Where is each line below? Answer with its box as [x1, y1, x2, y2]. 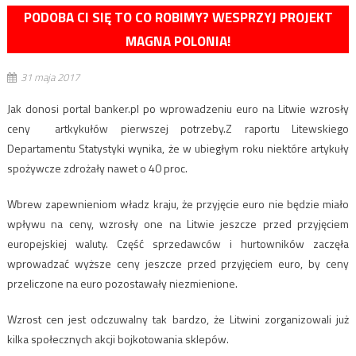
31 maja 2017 [20, 69, 79, 86]
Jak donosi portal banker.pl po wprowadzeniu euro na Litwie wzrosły [6, 100, 350, 118]
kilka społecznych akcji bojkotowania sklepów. [6, 331, 229, 348]
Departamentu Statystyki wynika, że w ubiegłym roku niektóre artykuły [6, 140, 350, 157]
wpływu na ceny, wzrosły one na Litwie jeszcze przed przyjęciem [6, 215, 350, 233]
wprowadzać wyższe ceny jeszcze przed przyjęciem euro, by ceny [6, 255, 350, 273]
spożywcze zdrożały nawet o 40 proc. [6, 160, 188, 177]
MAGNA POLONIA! [126, 31, 230, 52]
